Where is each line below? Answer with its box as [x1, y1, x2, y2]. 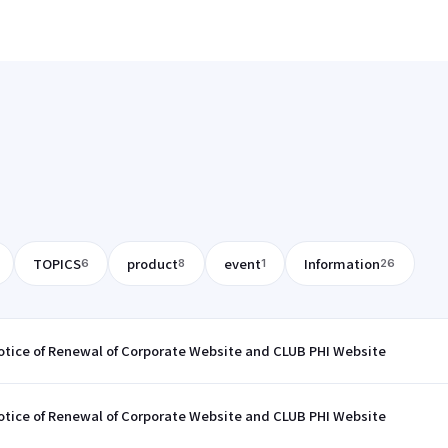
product [127, 254, 179, 274]
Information [304, 254, 380, 274]
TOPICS [32, 254, 81, 274]
